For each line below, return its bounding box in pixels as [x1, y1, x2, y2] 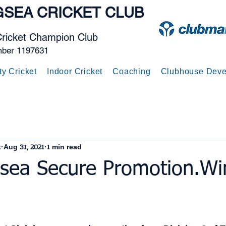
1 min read [47, 143, 82, 151]
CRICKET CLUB [37, 4, 144, 21]
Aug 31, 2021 [4, 143, 44, 151]
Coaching [112, 68, 151, 76]
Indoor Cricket [47, 68, 103, 76]
